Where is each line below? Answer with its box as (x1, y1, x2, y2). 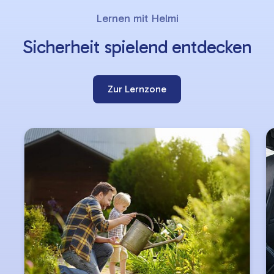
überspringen (10, 12, 68, 24)
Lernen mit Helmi (95, 12, 179, 25)
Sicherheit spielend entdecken (23, 36, 251, 58)
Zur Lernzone (108, 83, 166, 95)
